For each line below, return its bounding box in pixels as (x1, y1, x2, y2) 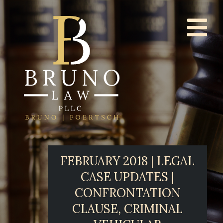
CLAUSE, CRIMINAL (72, 201, 183, 217)
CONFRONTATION (74, 185, 181, 201)
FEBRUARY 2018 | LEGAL (60, 153, 195, 169)
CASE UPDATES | (81, 169, 174, 185)
